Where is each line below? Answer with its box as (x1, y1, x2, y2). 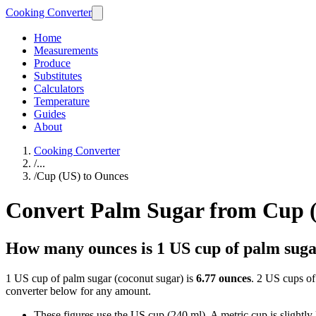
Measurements (34, 44, 98, 56)
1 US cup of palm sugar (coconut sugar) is (6, 272, 196, 284)
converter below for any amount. (6, 284, 151, 297)
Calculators (34, 83, 84, 95)
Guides (34, 108, 66, 120)
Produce (34, 57, 71, 69)
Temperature (34, 95, 90, 107)
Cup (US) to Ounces (37, 170, 128, 182)
